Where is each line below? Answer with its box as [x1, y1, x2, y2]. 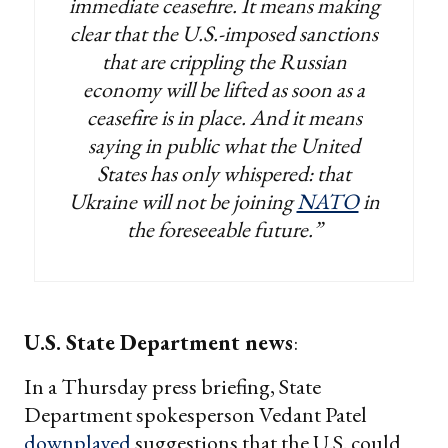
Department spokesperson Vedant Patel [24, 399, 367, 429]
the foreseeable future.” [126, 214, 322, 244]
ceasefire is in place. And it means [86, 102, 362, 132]
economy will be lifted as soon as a [83, 74, 365, 104]
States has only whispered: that [97, 158, 351, 188]
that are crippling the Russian [101, 46, 347, 76]
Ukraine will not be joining [68, 186, 297, 216]
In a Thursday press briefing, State [24, 371, 321, 401]
